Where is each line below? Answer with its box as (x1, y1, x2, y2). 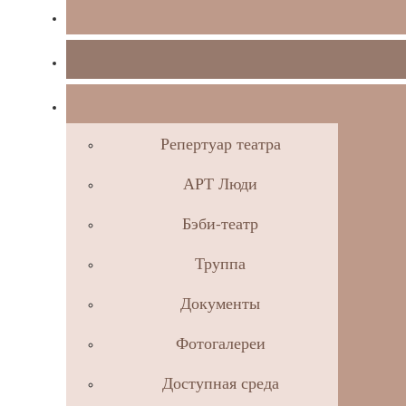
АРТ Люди (183, 172, 257, 194)
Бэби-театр (182, 212, 258, 234)
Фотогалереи (175, 332, 266, 353)
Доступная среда (161, 372, 279, 393)
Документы (180, 292, 260, 314)
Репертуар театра (159, 132, 281, 154)
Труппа (195, 252, 246, 274)
